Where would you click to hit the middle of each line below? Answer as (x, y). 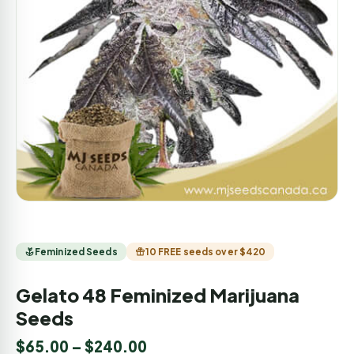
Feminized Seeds (76, 251)
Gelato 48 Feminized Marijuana (158, 295)
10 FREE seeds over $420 (205, 251)
